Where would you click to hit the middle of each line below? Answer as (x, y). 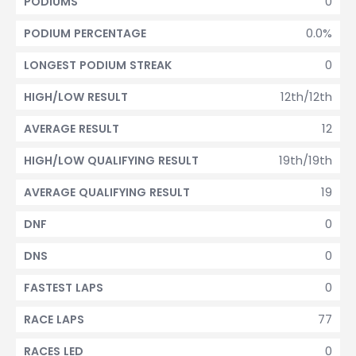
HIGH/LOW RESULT (76, 97)
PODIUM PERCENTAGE (85, 33)
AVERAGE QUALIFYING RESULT (107, 192)
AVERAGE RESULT (72, 129)
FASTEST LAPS (64, 288)
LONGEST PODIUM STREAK (98, 65)
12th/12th (306, 97)
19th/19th (306, 160)
